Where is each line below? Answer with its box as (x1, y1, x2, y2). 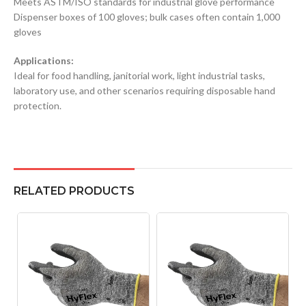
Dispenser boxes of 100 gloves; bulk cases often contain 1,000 (14, 10, 280, 23)
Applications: (14, 54, 74, 66)
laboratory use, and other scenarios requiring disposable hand (14, 84, 275, 96)
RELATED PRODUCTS (14, 184, 135, 197)
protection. (14, 99, 61, 111)
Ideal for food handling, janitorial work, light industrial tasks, (14, 69, 265, 81)
